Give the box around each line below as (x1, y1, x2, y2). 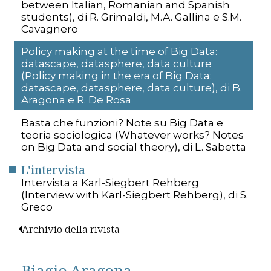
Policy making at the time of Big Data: (21, 45, 217, 58)
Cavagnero (21, 22, 78, 35)
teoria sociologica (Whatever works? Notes (21, 128, 244, 141)
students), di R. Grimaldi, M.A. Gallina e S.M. (21, 10, 241, 23)
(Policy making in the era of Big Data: (21, 70, 212, 82)
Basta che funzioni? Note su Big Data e (21, 116, 223, 129)
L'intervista (21, 162, 85, 178)
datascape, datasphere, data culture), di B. (21, 82, 242, 94)
